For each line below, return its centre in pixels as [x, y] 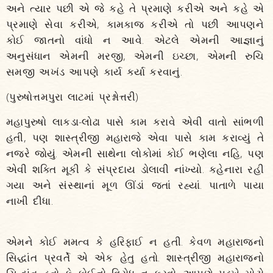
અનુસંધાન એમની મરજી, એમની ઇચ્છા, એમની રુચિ [135, 56]
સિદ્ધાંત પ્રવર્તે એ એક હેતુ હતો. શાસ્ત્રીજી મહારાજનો [135, 257]
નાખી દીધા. [30, 201]
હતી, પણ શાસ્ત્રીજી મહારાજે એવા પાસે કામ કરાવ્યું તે [135, 137]
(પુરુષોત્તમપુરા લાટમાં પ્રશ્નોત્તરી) [73, 97]
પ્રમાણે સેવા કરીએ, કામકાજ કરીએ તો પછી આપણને [135, 24]
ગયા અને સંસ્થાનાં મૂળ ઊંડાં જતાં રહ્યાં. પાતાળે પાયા [135, 185]
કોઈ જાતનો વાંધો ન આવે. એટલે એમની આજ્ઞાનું [135, 40]
